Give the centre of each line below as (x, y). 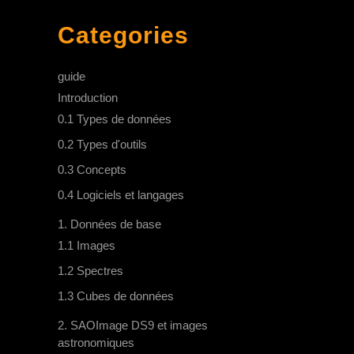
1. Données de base (109, 224)
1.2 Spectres (90, 271)
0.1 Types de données (115, 119)
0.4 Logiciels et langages (121, 195)
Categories (123, 36)
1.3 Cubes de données (116, 296)
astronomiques (96, 343)
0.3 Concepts (92, 170)
